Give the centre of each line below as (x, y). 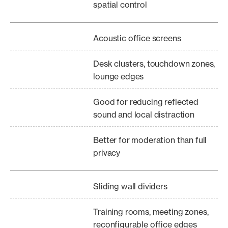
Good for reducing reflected (146, 102)
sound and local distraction (144, 115)
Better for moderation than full (150, 140)
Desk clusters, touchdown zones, (154, 64)
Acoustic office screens (137, 38)
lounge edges (119, 76)
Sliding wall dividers (130, 186)
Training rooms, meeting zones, (151, 212)
